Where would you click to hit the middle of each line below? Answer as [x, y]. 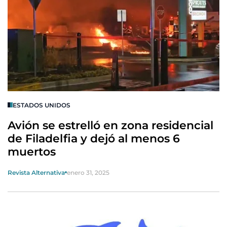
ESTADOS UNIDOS [42, 105]
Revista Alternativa [36, 172]
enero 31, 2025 [88, 172]
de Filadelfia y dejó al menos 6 [94, 138]
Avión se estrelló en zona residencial [110, 125]
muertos [32, 152]
